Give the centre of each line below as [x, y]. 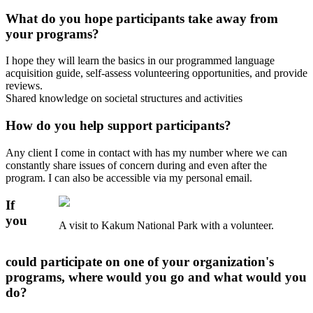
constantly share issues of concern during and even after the [136, 165]
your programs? [52, 34]
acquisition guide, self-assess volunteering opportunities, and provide [156, 73]
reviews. [24, 86]
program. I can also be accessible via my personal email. [129, 177]
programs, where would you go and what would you [156, 277]
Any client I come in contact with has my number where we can [146, 152]
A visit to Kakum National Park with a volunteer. [166, 225]
